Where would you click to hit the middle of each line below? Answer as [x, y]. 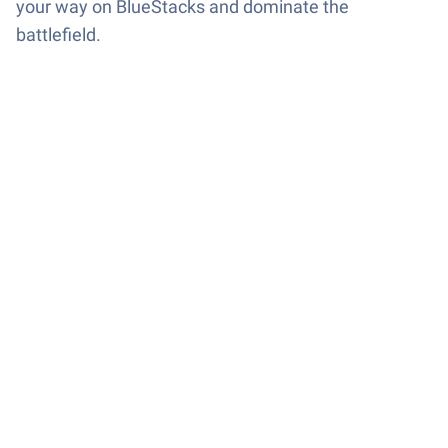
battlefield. [58, 34]
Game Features [97, 376]
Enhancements [68, 433]
